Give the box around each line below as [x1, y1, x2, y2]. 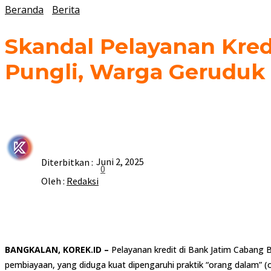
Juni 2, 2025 [96, 155, 144, 168]
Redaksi [67, 175, 99, 188]
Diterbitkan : [41, 156, 93, 169]
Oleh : [41, 175, 67, 188]
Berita [52, 3, 80, 16]
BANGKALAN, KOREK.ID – [5, 244, 109, 256]
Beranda [5, 3, 44, 16]
